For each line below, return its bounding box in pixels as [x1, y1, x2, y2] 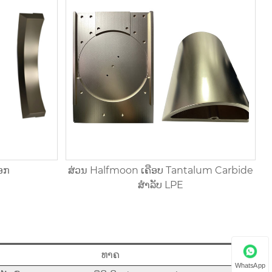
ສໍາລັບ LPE [138, 178, 184, 191]
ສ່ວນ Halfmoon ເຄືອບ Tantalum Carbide [68, 164, 254, 176]
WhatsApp [234, 261, 266, 269]
